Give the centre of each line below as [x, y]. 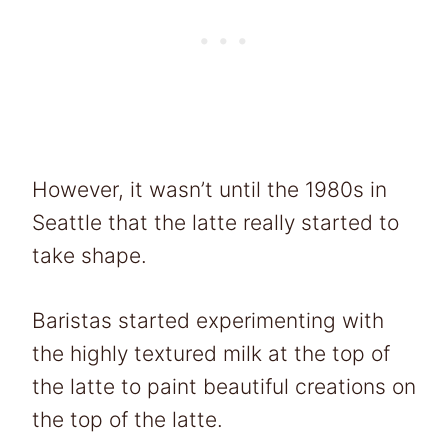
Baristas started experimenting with [208, 320]
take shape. [89, 255]
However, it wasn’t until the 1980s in [209, 189]
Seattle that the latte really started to [215, 222]
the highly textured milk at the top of [211, 353]
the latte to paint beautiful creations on [224, 386]
